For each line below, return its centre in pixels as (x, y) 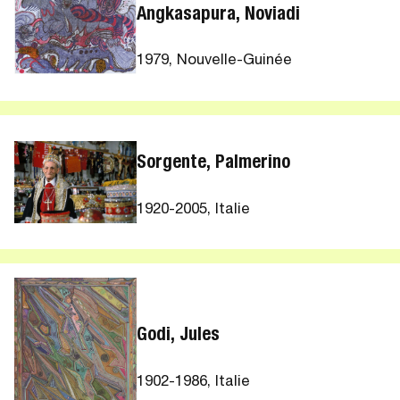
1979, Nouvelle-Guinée (215, 62)
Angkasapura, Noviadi (219, 15)
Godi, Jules (179, 337)
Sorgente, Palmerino (214, 164)
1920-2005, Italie (194, 210)
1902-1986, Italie (194, 382)
